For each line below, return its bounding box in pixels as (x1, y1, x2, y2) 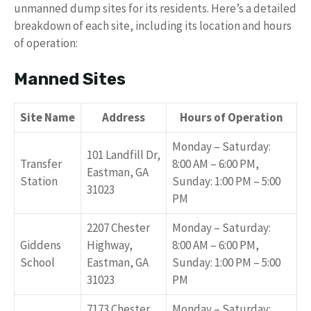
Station (20, 174, 58, 190)
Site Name (20, 110, 75, 126)
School (20, 255, 55, 271)
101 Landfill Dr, (87, 147, 160, 163)
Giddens (20, 237, 61, 253)
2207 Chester (87, 220, 150, 236)
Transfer (20, 156, 62, 172)
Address (102, 110, 145, 126)
